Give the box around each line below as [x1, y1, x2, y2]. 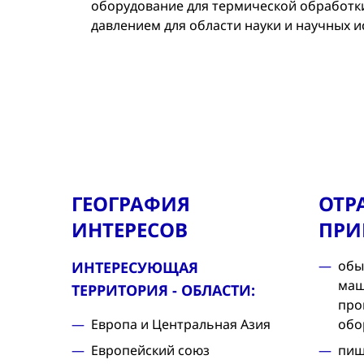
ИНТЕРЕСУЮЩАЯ [71, 258, 198, 277]
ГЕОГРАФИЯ [71, 190, 190, 217]
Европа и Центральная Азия [91, 315, 271, 333]
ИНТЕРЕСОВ [71, 216, 188, 243]
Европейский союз [91, 341, 210, 359]
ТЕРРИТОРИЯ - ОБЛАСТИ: [71, 280, 255, 300]
